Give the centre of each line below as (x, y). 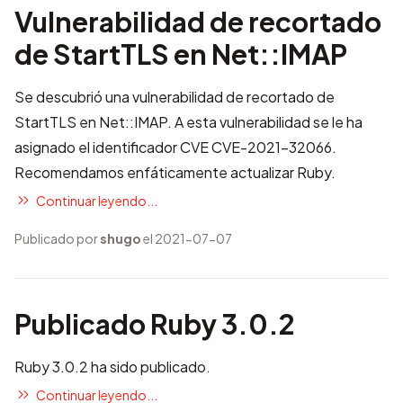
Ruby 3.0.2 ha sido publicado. (112, 367)
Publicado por (57, 238)
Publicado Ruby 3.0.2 (155, 324)
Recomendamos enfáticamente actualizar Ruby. (175, 172)
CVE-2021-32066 (272, 147)
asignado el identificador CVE (113, 147)
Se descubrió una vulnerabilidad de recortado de (175, 97)
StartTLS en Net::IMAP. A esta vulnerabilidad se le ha (188, 122)
